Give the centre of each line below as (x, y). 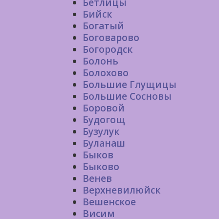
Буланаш (104, 143)
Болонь (100, 61)
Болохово (106, 73)
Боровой (104, 108)
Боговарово (111, 38)
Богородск (108, 49)
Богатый (103, 26)
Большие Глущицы (130, 85)
